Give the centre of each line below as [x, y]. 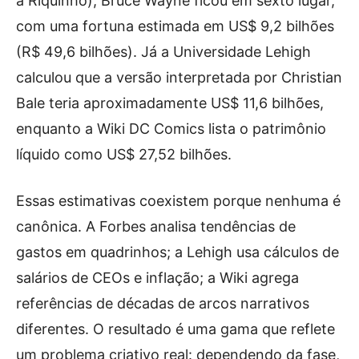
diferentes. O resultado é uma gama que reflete [175, 329]
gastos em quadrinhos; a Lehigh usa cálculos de [177, 252]
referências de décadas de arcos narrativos [163, 303]
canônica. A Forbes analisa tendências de [156, 226]
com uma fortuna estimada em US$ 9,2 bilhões [175, 26]
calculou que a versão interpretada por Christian [179, 77]
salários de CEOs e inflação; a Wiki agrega [157, 277]
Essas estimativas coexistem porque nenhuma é [178, 200]
